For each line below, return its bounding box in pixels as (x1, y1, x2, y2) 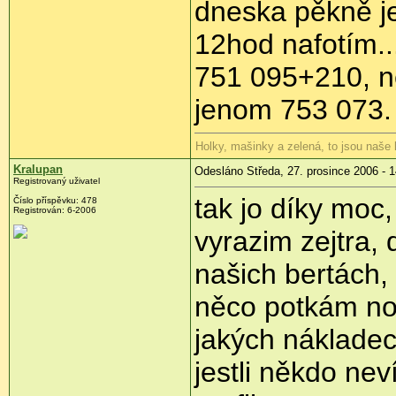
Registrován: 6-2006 (13, 205, 96, 216)
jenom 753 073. (194, 94, 392, 126)
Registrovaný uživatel (13, 176, 100, 187)
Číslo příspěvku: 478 (13, 195, 97, 206)
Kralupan (13, 163, 63, 177)
